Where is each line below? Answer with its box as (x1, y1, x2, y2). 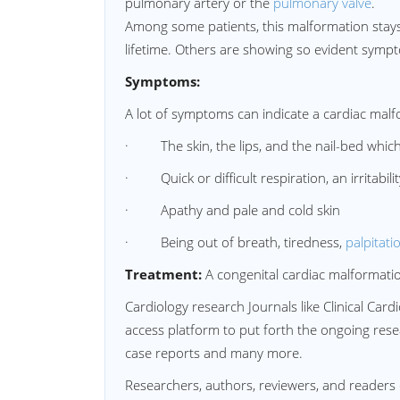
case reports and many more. (125, 344, 303, 362)
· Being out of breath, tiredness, (125, 233, 346, 251)
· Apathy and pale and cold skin (125, 201, 340, 219)
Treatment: (125, 265, 202, 283)
